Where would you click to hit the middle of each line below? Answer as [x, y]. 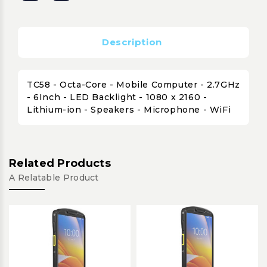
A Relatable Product [54, 177]
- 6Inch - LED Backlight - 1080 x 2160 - [117, 97]
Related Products [60, 163]
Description [132, 42]
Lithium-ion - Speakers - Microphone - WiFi [129, 109]
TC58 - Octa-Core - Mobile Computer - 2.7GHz [133, 84]
